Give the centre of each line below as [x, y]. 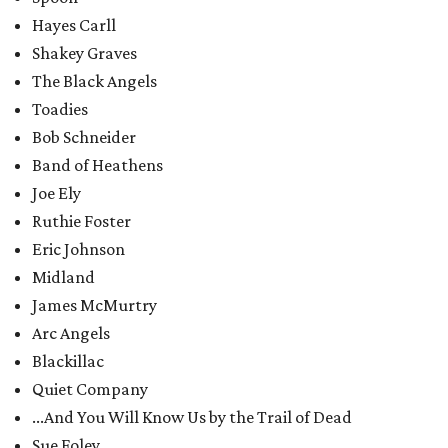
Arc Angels [71, 333]
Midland [63, 277]
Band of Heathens [97, 165]
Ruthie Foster [81, 221]
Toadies [60, 109]
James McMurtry [94, 305]
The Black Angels [94, 81]
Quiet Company [90, 389]
